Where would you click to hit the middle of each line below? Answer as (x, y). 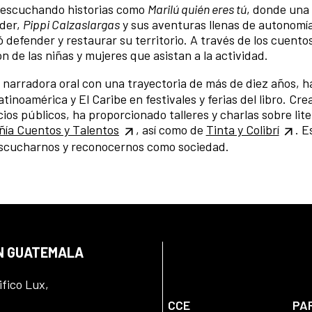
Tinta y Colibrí (242, 130)
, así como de (171, 130)
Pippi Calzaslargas (71, 24)
